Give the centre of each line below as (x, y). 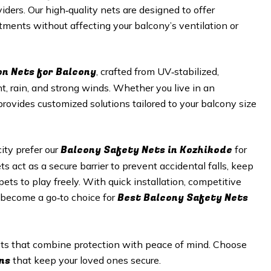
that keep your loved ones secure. (86, 260)
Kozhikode (206, 150)
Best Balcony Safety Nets (183, 198)
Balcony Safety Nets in (120, 150)
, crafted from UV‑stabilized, (158, 71)
